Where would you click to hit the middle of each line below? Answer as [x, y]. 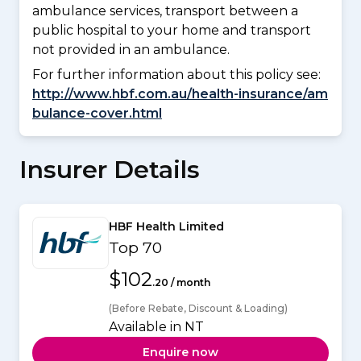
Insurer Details [110, 169]
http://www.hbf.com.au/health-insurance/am [180, 93]
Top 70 [135, 247]
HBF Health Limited [166, 226]
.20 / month [181, 282]
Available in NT [156, 326]
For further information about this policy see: [176, 74]
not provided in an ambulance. [131, 50]
